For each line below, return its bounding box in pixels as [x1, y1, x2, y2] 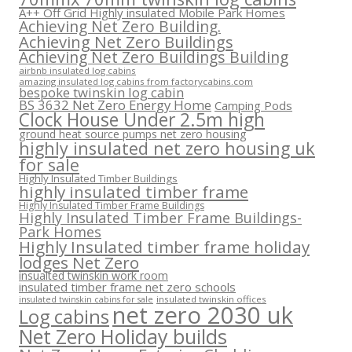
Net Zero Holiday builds [19, 322, 227, 350]
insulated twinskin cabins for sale [19, 293, 153, 305]
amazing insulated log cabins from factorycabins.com [19, 75, 253, 87]
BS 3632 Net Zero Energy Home [19, 95, 211, 114]
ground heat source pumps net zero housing [19, 126, 247, 141]
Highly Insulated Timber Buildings [19, 170, 178, 185]
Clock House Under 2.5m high [19, 107, 265, 132]
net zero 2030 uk [112, 299, 293, 331]
